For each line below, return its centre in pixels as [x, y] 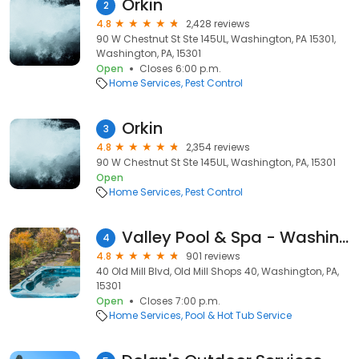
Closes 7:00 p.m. [180, 301]
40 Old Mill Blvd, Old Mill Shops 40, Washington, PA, [218, 271]
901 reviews [213, 256]
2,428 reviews [218, 24]
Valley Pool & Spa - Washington [344, 237]
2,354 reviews [218, 147]
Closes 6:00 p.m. [180, 69]
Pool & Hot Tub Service [238, 315]
